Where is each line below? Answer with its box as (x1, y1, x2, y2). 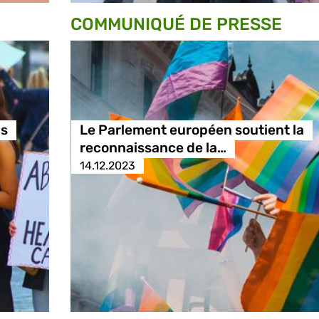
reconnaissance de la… (79, 140, 226, 157)
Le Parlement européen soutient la (79, 122, 304, 139)
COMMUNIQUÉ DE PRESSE (70, 14, 282, 35)
